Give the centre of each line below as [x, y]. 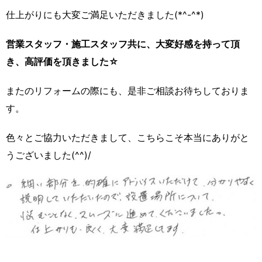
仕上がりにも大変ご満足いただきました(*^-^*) [105, 15]
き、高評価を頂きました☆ [62, 61]
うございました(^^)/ [49, 155]
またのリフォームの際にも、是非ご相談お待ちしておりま [127, 91]
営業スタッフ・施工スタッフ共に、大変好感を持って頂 [123, 44]
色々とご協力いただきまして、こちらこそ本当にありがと [127, 137]
